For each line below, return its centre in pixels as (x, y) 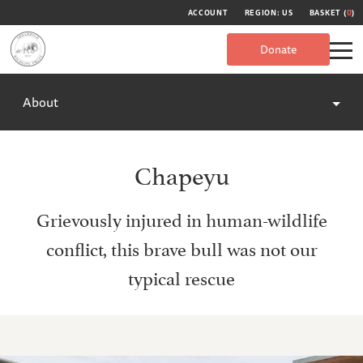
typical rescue (181, 276)
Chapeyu (181, 173)
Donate (278, 49)
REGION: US (269, 13)
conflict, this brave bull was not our (181, 247)
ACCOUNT (208, 13)
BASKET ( (328, 13)
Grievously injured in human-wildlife (181, 218)
